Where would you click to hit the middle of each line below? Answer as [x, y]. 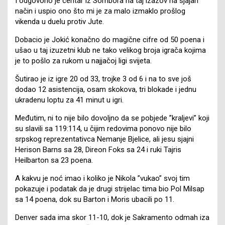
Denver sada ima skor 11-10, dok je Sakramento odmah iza [112, 218]
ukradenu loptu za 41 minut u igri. [69, 100]
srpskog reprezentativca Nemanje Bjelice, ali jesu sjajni [104, 139]
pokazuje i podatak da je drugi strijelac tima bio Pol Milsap [110, 189]
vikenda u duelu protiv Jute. [60, 22]
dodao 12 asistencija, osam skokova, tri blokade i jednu [106, 90]
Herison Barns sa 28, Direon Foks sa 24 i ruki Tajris [98, 150]
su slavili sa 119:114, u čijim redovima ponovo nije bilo [103, 129]
